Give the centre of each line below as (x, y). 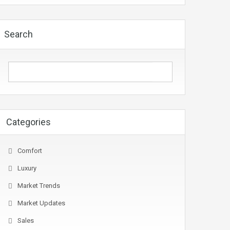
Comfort (30, 151)
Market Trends (39, 186)
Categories (28, 122)
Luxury (27, 168)
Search (18, 34)
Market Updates (41, 203)
